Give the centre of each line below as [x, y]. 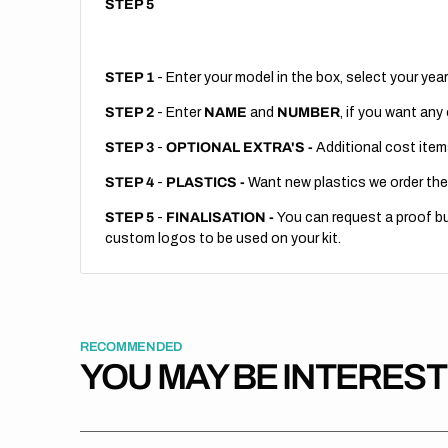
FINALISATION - [221, 217]
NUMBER [308, 112]
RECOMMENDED [131, 347]
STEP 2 [129, 112]
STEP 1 [129, 77]
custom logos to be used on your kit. [223, 238]
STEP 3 [129, 147]
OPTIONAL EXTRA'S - [241, 147]
